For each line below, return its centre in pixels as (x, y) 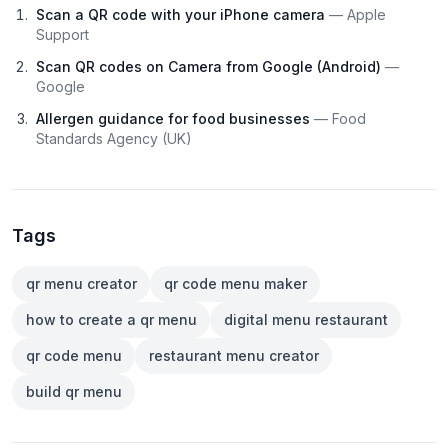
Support (62, 34)
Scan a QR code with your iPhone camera (182, 14)
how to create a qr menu (111, 319)
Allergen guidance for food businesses (175, 118)
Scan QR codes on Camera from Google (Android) (210, 66)
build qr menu (73, 391)
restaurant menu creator (233, 355)
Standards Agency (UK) (114, 138)
